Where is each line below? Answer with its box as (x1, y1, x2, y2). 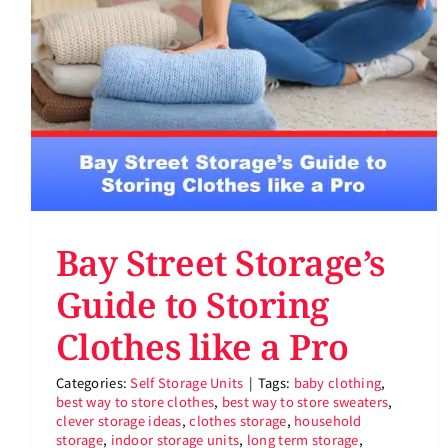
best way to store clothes (56, 391, 215, 411)
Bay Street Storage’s (56, 238, 385, 286)
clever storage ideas (56, 410, 182, 430)
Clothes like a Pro (56, 322, 349, 370)
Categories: (56, 372, 131, 392)
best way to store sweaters (221, 391, 389, 411)
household (294, 410, 362, 430)
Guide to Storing (56, 280, 329, 328)
